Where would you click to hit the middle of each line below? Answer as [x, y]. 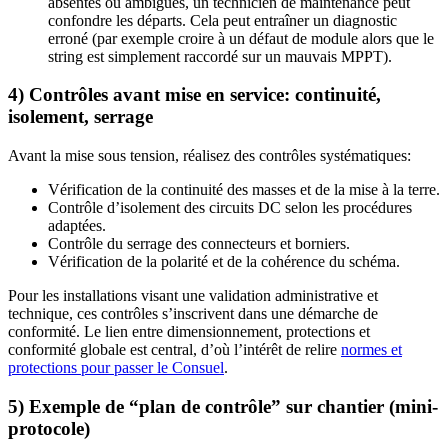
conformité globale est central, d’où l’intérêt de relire [174, 349]
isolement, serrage [80, 117]
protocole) [49, 428]
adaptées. [77, 225]
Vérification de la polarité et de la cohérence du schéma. [224, 261]
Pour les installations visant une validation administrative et [193, 295]
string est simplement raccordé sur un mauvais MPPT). [220, 56]
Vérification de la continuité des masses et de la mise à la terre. [244, 189]
